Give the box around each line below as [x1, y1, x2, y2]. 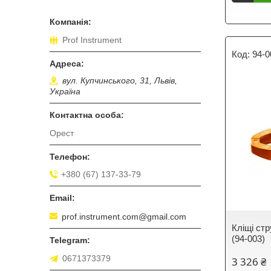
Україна [50, 87, 80, 97]
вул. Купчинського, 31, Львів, [62, 76, 177, 86]
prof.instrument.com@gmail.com [62, 211, 186, 221]
